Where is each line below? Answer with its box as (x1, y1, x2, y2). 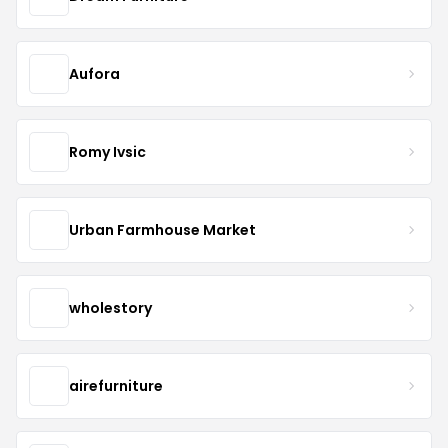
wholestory (69, 297, 152, 318)
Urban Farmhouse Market (69, 219, 256, 240)
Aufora (69, 63, 120, 84)
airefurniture (69, 375, 163, 396)
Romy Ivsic (69, 141, 146, 162)
